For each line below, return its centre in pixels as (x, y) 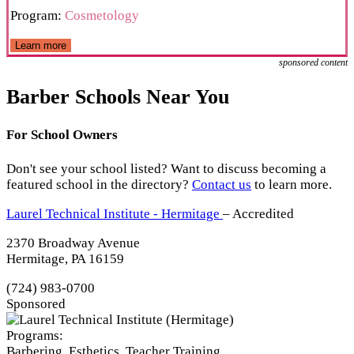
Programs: (35, 336)
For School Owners (62, 135)
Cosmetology (100, 16)
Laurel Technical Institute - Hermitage (115, 214)
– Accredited (258, 214)
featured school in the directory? (99, 185)
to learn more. (292, 185)
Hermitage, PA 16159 (65, 259)
